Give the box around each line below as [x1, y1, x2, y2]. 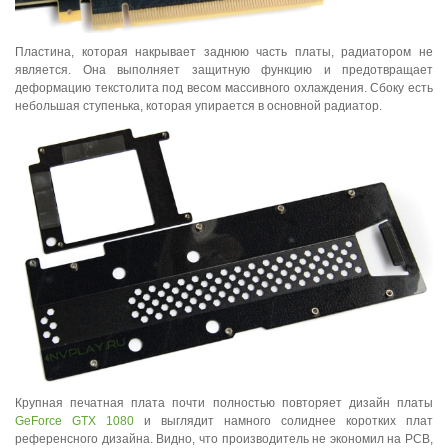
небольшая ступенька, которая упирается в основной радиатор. [15, 99, 382, 114]
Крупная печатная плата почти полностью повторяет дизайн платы [15, 395, 433, 410]
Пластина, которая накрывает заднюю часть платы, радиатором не [15, 45, 433, 60]
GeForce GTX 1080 [15, 413, 134, 428]
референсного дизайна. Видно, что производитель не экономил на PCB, [15, 431, 433, 446]
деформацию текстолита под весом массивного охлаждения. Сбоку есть [15, 81, 433, 96]
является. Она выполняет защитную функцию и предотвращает [15, 63, 433, 78]
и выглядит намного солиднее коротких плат [134, 413, 433, 428]
